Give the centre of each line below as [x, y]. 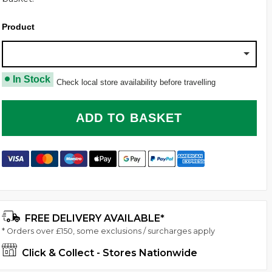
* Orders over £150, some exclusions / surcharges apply [108, 231]
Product [18, 27]
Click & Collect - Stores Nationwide [108, 253]
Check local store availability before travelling [136, 82]
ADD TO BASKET [129, 118]
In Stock [31, 79]
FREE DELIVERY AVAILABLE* [93, 219]
